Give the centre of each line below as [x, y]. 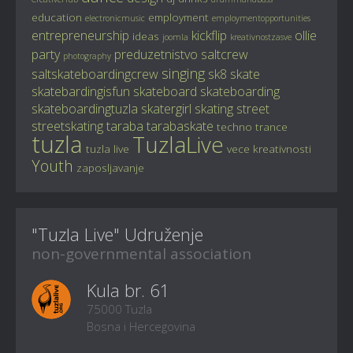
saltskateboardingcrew [95, 74]
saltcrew [225, 54]
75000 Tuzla [119, 309]
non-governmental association [141, 254]
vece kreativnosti [269, 149]
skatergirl [166, 109]
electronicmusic [115, 18]
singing [183, 73]
